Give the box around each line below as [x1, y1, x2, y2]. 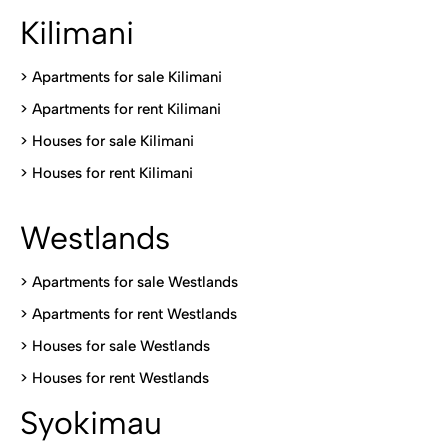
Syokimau [20, 404, 162, 442]
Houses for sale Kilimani [32, 132, 194, 150]
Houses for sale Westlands [32, 337, 210, 355]
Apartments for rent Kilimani [32, 100, 221, 118]
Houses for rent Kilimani [32, 164, 193, 182]
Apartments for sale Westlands [32, 273, 238, 291]
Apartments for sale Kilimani [32, 68, 222, 86]
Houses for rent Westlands [32, 369, 209, 387]
